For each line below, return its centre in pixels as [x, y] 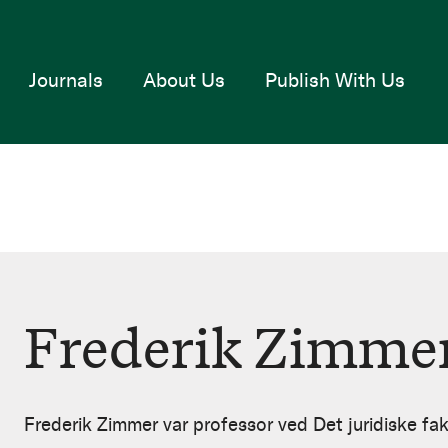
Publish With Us [334, 79]
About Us [183, 79]
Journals [65, 79]
